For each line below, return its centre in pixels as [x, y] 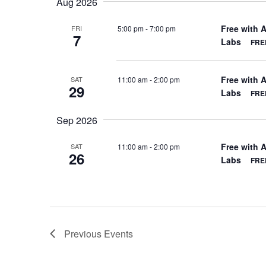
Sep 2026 [77, 120]
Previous [84, 234]
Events [118, 234]
